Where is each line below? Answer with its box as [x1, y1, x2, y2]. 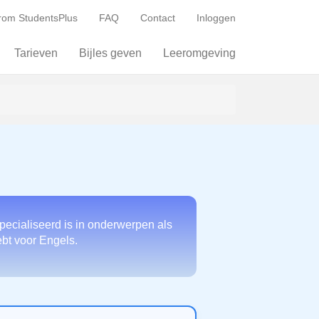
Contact [140, 12, 175, 23]
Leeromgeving [163, 47, 236, 59]
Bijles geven [79, 47, 142, 59]
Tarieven [14, 47, 58, 59]
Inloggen [197, 12, 236, 23]
